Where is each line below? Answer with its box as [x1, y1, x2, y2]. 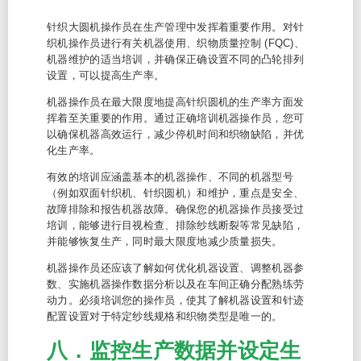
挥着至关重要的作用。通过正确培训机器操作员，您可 [47, 112, 305, 124]
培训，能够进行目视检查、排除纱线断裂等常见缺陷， [47, 219, 305, 231]
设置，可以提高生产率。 [47, 69, 165, 81]
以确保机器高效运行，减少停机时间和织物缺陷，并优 [47, 128, 305, 140]
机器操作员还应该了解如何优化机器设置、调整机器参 [47, 262, 305, 274]
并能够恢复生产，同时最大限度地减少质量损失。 [47, 235, 283, 247]
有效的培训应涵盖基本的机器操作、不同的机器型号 [47, 171, 293, 183]
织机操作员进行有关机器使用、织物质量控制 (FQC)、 [47, 37, 305, 49]
